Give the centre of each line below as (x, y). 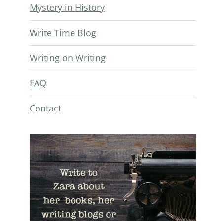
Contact (46, 108)
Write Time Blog (63, 33)
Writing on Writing (68, 58)
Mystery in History (67, 7)
